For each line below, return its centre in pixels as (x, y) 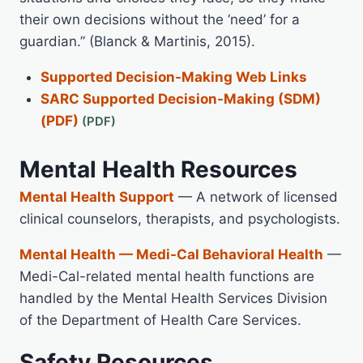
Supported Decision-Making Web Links (173, 77)
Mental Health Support (97, 197)
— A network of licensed (256, 197)
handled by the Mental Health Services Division (173, 299)
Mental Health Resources (158, 170)
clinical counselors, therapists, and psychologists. (180, 219)
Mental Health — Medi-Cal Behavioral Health (171, 255)
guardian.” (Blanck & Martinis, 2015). (137, 41)
